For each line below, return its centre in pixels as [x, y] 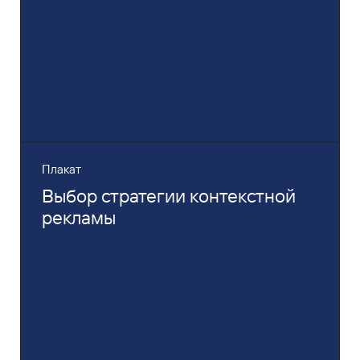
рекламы [78, 217]
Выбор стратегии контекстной [168, 195]
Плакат [61, 169]
